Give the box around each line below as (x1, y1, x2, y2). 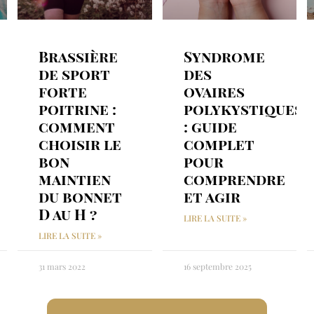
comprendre (183, 169, 285, 189)
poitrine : (39, 99, 116, 119)
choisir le (39, 134, 121, 154)
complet (183, 134, 254, 154)
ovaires (183, 81, 245, 102)
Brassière (39, 46, 118, 67)
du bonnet (39, 186, 122, 207)
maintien (39, 169, 111, 189)
